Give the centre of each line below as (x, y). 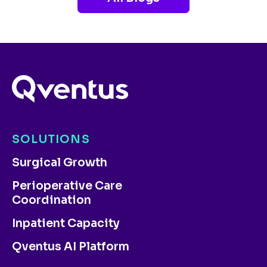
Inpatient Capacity (66, 223)
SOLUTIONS (51, 139)
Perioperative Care (67, 186)
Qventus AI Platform (71, 246)
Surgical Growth (60, 162)
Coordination (52, 200)
